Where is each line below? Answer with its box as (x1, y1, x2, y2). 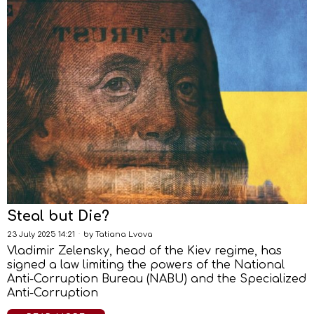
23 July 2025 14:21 (7, 230, 75, 239)
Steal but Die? (7, 208, 109, 224)
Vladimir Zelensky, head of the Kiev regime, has (7, 245, 282, 257)
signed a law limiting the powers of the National (7, 259, 285, 271)
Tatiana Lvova (95, 230, 153, 239)
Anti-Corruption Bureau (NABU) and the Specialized (7, 273, 306, 285)
